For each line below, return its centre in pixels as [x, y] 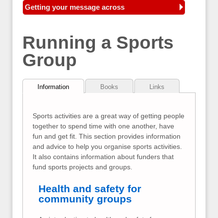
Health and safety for [90, 188]
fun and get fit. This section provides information [107, 136]
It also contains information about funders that [103, 157]
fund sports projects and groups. [82, 167]
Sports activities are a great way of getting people [109, 116]
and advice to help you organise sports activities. [107, 147]
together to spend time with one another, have [103, 126]
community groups [85, 199]
